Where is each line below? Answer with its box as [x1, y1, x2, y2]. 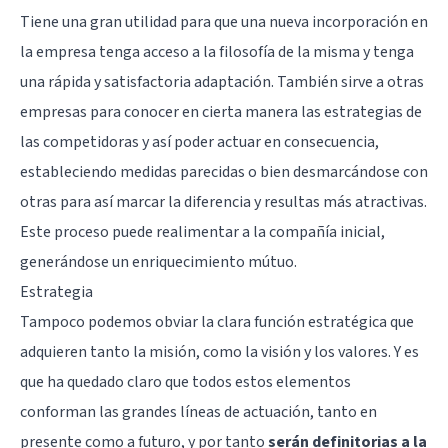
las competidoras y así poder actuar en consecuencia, [20, 130, 379, 153]
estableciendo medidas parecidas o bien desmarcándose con [20, 160, 428, 183]
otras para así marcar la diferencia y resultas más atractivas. [20, 190, 427, 213]
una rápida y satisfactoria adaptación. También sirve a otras [20, 70, 424, 93]
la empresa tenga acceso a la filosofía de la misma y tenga [20, 40, 414, 63]
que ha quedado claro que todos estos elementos [20, 370, 351, 393]
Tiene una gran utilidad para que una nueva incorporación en [20, 10, 428, 33]
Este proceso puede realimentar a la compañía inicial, [20, 220, 385, 243]
